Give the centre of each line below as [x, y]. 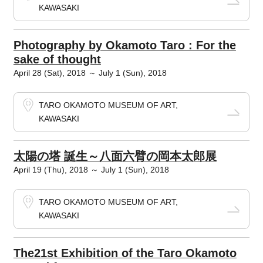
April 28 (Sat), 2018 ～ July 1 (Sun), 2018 [90, 73]
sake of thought [57, 59]
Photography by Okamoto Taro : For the [124, 45]
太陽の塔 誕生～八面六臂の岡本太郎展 [115, 156]
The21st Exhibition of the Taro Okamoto [125, 253]
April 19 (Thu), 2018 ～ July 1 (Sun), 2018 [91, 170]
